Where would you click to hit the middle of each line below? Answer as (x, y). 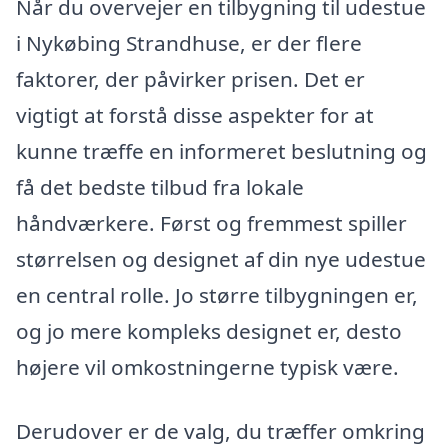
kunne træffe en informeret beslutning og (221, 150)
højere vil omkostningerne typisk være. (207, 366)
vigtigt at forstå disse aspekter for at (195, 114)
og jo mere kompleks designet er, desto (209, 330)
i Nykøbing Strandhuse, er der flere (189, 42)
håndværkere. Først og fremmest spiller (211, 222)
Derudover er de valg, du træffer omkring (220, 430)
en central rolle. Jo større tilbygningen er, (217, 294)
